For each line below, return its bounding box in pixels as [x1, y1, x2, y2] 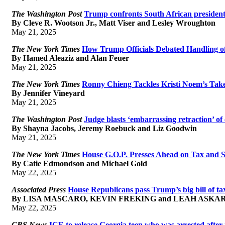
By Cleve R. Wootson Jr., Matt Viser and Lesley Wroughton [12, 18, 215, 27]
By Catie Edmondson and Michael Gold [12, 159, 147, 168]
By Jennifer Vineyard [12, 88, 85, 97]
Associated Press [12, 185, 66, 194]
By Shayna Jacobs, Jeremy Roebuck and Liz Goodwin [12, 124, 197, 133]
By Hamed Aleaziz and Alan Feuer [12, 53, 129, 62]
